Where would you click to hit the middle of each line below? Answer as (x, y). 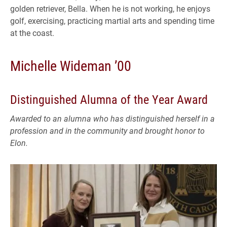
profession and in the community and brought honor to (107, 130)
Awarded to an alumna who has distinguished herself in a (112, 118)
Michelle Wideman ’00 (71, 65)
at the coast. (32, 32)
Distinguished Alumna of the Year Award (109, 99)
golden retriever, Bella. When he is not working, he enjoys (110, 8)
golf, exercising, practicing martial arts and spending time (112, 20)
